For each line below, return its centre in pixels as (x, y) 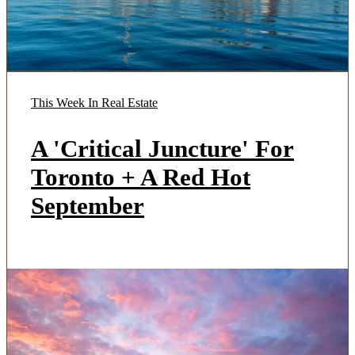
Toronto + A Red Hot (141, 177)
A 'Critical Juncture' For (162, 148)
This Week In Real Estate (94, 102)
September (88, 205)
